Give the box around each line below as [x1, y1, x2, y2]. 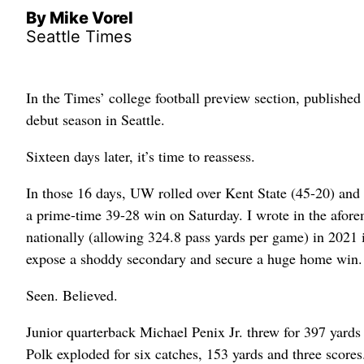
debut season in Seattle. [26, 110, 165, 130]
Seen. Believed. [26, 285, 118, 305]
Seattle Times [26, 27, 132, 47]
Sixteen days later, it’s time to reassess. [26, 146, 255, 167]
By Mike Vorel [26, 8, 133, 28]
